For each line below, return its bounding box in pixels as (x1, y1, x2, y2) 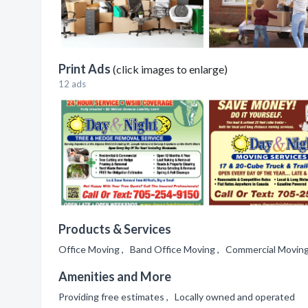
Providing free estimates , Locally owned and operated (58, 291, 299, 302)
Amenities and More (58, 269, 171, 284)
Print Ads (58, 61, 111, 76)
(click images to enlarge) (113, 63, 228, 76)
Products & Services (58, 221, 171, 236)
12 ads (58, 78, 86, 89)
